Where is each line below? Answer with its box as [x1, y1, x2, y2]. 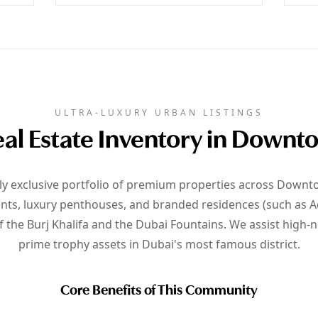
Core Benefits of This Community [60, 284, 258, 299]
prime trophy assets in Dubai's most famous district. [18, 236, 300, 253]
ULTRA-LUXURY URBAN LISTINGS [55, 106, 263, 119]
